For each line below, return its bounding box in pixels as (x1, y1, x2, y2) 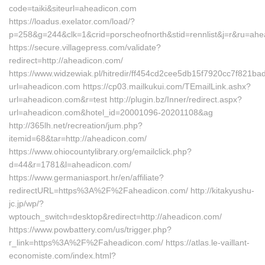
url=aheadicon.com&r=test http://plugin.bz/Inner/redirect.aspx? (9, 95, 242, 104)
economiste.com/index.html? (9, 251, 116, 260)
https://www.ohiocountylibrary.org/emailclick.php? (9, 147, 192, 156)
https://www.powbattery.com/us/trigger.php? (9, 225, 172, 234)
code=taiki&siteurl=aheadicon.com (9, 4, 137, 13)
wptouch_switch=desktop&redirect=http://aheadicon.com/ (9, 212, 222, 221)
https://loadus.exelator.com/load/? (9, 17, 135, 26)
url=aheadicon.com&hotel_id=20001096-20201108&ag (9, 108, 213, 117)
